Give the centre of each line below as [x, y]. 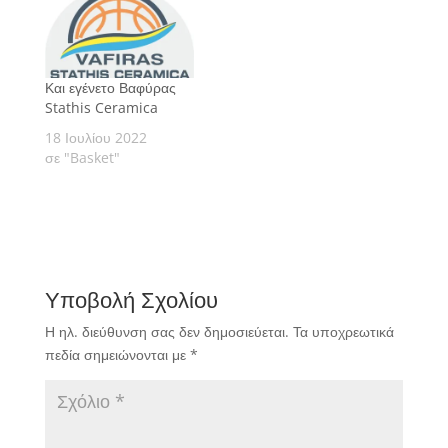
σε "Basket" [82, 158]
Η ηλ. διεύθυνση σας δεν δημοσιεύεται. [166, 332]
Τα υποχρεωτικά [343, 332]
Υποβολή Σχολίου [131, 299]
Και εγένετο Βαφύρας [110, 88]
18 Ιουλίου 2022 [95, 138]
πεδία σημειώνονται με [117, 355]
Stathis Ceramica [101, 108]
